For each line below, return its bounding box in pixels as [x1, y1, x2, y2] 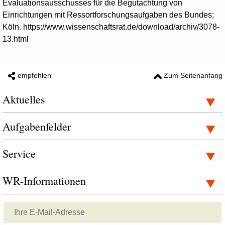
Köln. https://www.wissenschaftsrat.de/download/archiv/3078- [3, 23, 219, 31]
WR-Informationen [3, 173, 86, 188]
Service [3, 146, 36, 161]
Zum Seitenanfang [164, 71, 222, 79]
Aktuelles [3, 92, 45, 106]
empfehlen [18, 71, 51, 79]
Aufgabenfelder [3, 119, 71, 134]
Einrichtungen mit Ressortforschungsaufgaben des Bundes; [3, 11, 214, 19]
